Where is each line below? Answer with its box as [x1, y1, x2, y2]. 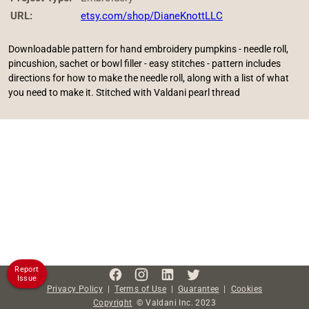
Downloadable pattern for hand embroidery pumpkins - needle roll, [8, 43, 288, 54]
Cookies [230, 283, 263, 294]
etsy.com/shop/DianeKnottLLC [81, 10, 223, 22]
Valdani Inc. [143, 297, 196, 308]
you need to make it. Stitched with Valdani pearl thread [8, 87, 240, 98]
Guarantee [178, 283, 219, 294]
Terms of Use [114, 283, 166, 294]
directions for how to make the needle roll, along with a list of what [8, 72, 289, 83]
